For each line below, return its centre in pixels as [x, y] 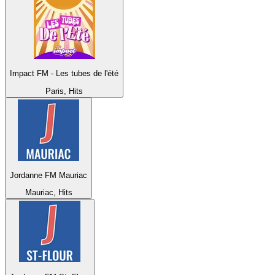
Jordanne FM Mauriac [48, 175]
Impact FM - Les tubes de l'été [64, 74]
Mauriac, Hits [48, 193]
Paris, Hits [64, 91]
